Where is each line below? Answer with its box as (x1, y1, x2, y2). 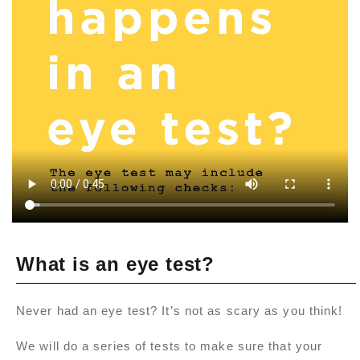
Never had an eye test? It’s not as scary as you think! (16, 304, 343, 318)
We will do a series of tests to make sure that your (16, 339, 323, 354)
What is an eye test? (16, 253, 215, 276)
